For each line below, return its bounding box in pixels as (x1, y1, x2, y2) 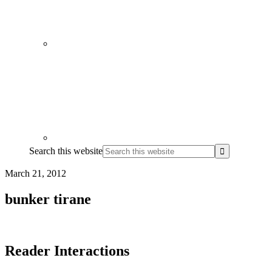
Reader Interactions (5, 242, 129, 259)
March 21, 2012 (5, 168, 66, 178)
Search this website (29, 145, 103, 156)
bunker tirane (5, 191, 91, 207)
